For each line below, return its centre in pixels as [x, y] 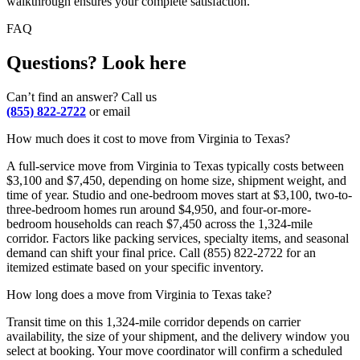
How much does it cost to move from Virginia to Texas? [148, 139]
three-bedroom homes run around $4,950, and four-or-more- [159, 210]
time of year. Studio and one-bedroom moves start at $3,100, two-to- [179, 195]
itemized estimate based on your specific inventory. [135, 268]
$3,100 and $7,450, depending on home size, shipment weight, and [176, 181]
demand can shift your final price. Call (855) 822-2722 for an [161, 253]
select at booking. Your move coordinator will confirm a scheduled [174, 351]
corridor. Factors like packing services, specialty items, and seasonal [178, 239]
